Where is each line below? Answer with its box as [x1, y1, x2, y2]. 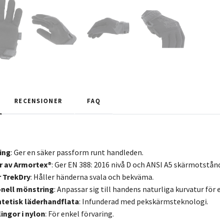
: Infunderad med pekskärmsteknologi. [79, 196, 208, 206]
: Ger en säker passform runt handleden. [11, 147, 143, 157]
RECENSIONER [14, 96, 63, 105]
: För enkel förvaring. [45, 208, 114, 219]
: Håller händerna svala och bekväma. [30, 171, 154, 182]
